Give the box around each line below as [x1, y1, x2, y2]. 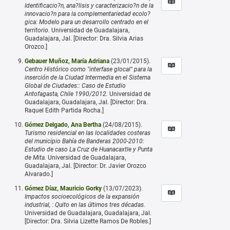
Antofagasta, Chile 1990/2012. [25, 90, 108, 98]
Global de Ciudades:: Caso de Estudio [25, 82, 126, 89]
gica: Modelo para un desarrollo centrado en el [25, 18, 148, 26]
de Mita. [25, 154, 46, 161]
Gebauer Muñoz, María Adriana [25, 57, 109, 65]
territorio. [25, 26, 50, 34]
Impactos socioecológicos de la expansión [25, 193, 139, 200]
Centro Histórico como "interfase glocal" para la [25, 65, 152, 73]
